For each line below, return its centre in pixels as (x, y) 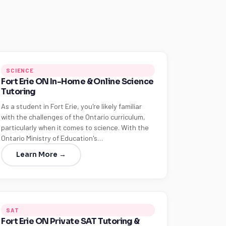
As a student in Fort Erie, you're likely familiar (72, 106)
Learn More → (41, 155)
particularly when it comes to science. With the (75, 127)
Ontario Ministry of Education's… (52, 138)
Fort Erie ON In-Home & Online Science (77, 81)
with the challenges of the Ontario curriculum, (73, 117)
